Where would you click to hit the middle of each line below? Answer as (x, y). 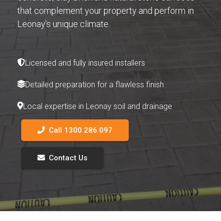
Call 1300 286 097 (81, 130)
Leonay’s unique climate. (64, 24)
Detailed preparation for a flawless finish (94, 84)
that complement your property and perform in (106, 10)
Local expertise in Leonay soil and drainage (98, 106)
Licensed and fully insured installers (85, 63)
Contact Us (68, 158)
